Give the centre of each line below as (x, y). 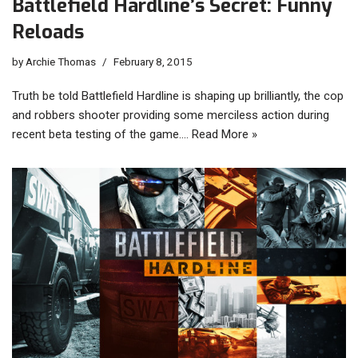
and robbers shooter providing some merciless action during (171, 115)
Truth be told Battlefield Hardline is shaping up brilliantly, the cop (178, 95)
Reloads (48, 32)
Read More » (225, 134)
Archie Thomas (61, 61)
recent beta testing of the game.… (102, 134)
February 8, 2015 (153, 61)
